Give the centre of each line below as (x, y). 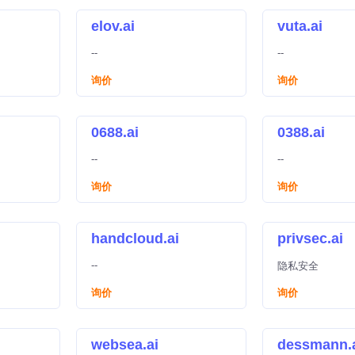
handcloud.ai (135, 239)
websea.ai (125, 345)
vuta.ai (300, 26)
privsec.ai (310, 239)
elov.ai (113, 26)
